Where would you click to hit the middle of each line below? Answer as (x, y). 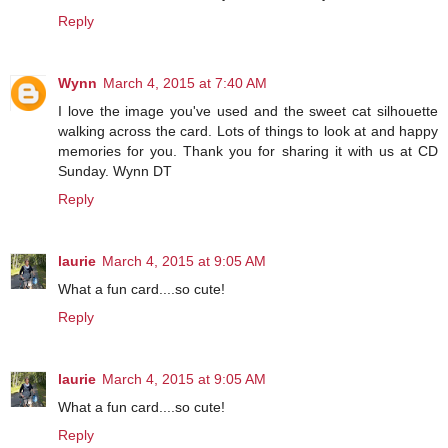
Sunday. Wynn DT (115, 170)
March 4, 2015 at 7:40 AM (185, 82)
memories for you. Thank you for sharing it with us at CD (248, 150)
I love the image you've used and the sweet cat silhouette (248, 110)
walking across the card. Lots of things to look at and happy (248, 130)
